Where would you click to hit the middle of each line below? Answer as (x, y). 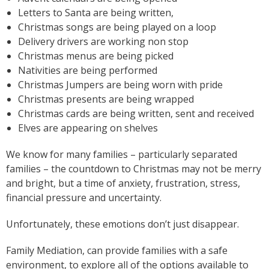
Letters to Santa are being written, (96, 12)
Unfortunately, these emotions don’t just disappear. (122, 224)
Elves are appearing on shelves (88, 128)
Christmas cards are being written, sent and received (136, 113)
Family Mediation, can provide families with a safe (117, 250)
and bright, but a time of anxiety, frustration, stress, (123, 183)
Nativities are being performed (88, 70)
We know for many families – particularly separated (122, 154)
